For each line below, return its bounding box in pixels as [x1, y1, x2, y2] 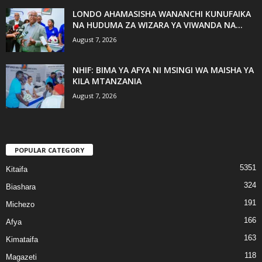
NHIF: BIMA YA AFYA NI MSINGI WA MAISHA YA [73, 64, 254, 75]
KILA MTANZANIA [73, 75, 142, 87]
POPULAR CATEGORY [15, 145, 84, 154]
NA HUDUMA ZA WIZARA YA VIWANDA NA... [73, 19, 243, 30]
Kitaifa [6, 164, 27, 174]
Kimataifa [6, 235, 38, 244]
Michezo [6, 199, 35, 209]
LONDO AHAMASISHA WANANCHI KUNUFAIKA [73, 8, 251, 19]
